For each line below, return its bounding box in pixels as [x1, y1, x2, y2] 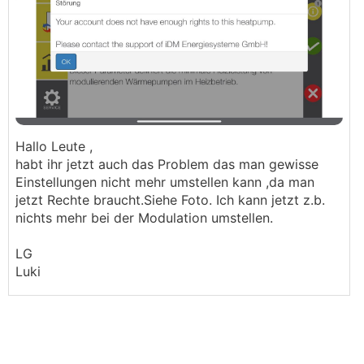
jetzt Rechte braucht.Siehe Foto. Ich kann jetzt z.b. [15, 192, 325, 208]
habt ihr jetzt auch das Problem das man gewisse [15, 156, 318, 172]
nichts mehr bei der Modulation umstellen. [15, 210, 273, 226]
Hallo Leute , [15, 138, 93, 154]
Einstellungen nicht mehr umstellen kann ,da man [15, 174, 314, 190]
